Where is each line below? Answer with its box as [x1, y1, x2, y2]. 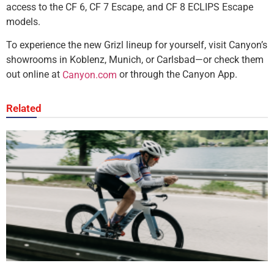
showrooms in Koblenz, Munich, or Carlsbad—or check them [6, 54, 264, 66]
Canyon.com [62, 68, 117, 81]
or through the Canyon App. [117, 68, 237, 81]
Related [6, 102, 42, 115]
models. [6, 15, 40, 28]
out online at [6, 68, 62, 81]
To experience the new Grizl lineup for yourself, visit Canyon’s [6, 39, 267, 51]
